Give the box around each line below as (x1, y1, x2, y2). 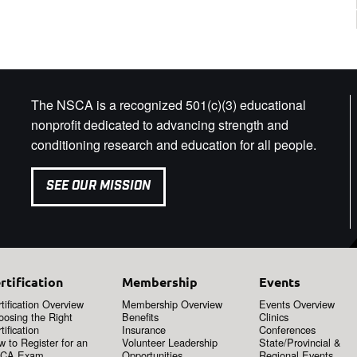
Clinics (258, 308, 288, 324)
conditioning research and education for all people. (30, 135, 316, 154)
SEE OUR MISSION (45, 178, 151, 195)
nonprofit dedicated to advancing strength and (30, 115, 288, 134)
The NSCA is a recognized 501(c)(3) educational (30, 95, 306, 114)
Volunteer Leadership (122, 334, 218, 350)
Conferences (258, 321, 316, 337)
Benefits (122, 308, 159, 324)
